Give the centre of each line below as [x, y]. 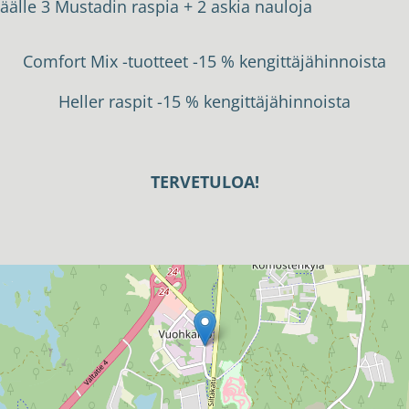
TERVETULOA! [204, 181]
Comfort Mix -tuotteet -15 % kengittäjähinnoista [204, 62]
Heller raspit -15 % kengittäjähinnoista [204, 102]
